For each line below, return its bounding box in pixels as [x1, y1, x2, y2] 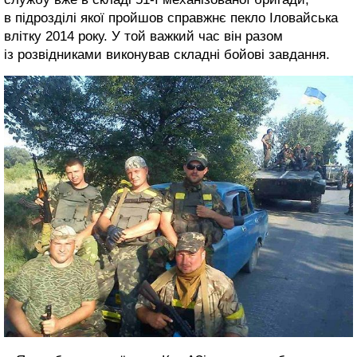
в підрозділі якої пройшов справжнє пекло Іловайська [4, 10, 338, 25]
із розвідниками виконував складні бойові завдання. [4, 46, 330, 62]
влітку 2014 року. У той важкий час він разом [4, 28, 283, 44]
